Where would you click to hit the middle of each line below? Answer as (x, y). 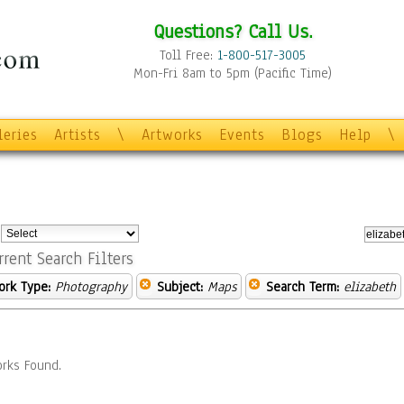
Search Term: (303, 287)
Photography (91, 287)
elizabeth (370, 287)
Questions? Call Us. (233, 31)
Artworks (172, 135)
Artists (78, 135)
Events (242, 135)
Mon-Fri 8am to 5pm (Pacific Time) (233, 73)
